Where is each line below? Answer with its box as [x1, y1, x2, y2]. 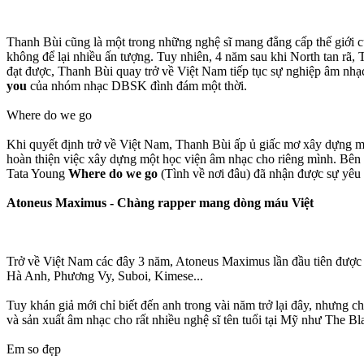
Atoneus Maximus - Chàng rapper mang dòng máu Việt [6, 195, 314, 210]
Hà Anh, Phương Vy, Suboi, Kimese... [6, 268, 203, 283]
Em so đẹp [6, 341, 61, 356]
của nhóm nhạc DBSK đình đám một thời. [27, 78, 247, 93]
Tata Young [6, 166, 68, 180]
